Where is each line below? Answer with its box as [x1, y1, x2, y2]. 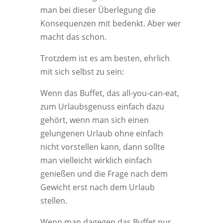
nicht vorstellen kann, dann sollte [40, 141, 165, 152]
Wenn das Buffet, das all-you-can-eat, [40, 88, 179, 99]
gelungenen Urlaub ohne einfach [40, 128, 163, 139]
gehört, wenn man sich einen [40, 114, 149, 125]
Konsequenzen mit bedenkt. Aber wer [40, 18, 181, 29]
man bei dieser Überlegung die [40, 4, 156, 15]
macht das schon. [40, 31, 107, 42]
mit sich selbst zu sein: [40, 66, 124, 77]
